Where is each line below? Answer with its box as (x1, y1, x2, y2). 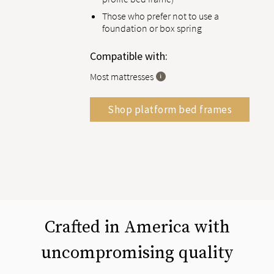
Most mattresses (90, 70, 154, 83)
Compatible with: (90, 49, 168, 63)
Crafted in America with (44, 217, 230, 238)
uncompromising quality (41, 242, 233, 264)
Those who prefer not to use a (102, 10, 219, 22)
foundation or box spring (102, 22, 202, 34)
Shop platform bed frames (108, 102, 232, 116)
